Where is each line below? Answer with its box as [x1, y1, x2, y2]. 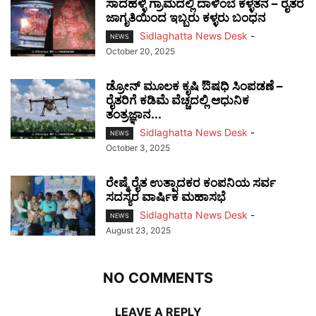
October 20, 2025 [106, 46, 175, 57]
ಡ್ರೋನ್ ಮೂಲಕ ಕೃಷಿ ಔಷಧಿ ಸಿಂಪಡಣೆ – [106, 79, 283, 94]
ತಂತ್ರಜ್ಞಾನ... [106, 107, 162, 122]
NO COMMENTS [103, 269, 213, 287]
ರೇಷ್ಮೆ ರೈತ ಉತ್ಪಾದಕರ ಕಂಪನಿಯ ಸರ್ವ [106, 176, 276, 190]
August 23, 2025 [106, 225, 171, 236]
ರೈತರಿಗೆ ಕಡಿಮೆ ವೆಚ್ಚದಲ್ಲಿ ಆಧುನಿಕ [106, 93, 249, 108]
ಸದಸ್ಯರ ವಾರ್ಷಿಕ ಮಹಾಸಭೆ [106, 190, 226, 205]
